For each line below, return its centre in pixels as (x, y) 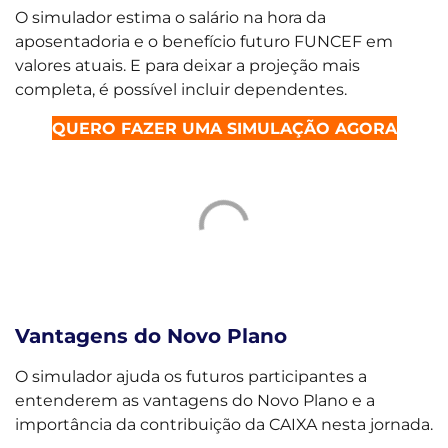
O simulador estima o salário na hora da (170, 17)
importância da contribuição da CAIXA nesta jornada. (224, 423)
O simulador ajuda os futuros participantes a (191, 375)
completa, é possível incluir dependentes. (181, 89)
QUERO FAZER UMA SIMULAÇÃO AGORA (224, 127)
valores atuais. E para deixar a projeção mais (187, 65)
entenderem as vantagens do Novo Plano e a (195, 399)
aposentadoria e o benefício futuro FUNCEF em (204, 41)
